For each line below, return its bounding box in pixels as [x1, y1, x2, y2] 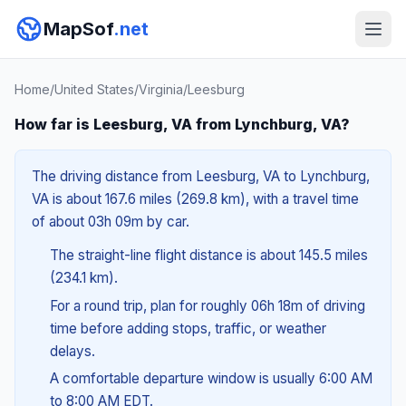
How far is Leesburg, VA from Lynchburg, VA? [14, 115, 350, 133]
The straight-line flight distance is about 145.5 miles [49, 246, 368, 264]
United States [54, 82, 134, 97]
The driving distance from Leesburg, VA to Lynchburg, [32, 168, 370, 185]
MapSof [43, 18, 113, 40]
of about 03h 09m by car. [32, 213, 189, 230]
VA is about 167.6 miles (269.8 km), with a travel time [32, 190, 359, 208]
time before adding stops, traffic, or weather [49, 319, 326, 337]
